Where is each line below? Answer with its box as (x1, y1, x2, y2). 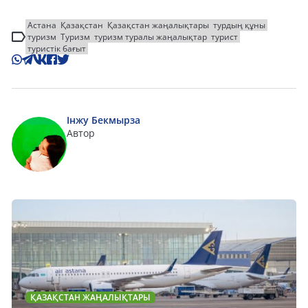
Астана (27, 19, 56, 32)
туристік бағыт (27, 43, 86, 55)
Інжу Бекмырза (67, 113, 140, 127)
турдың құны (213, 19, 265, 32)
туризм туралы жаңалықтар (94, 31, 207, 43)
